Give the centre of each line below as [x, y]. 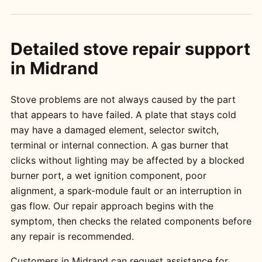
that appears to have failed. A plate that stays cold [123, 114]
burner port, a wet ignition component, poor [108, 175]
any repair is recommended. [72, 236]
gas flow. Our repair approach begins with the [112, 206]
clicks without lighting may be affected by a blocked [127, 160]
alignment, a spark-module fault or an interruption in [126, 190]
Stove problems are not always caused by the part [123, 99]
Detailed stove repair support [130, 49]
